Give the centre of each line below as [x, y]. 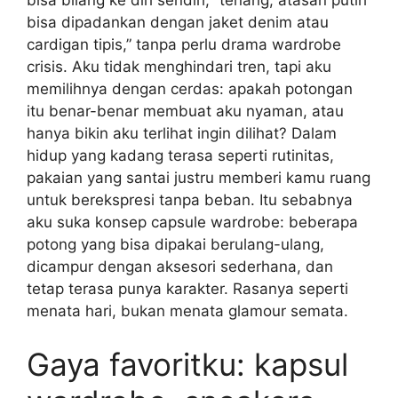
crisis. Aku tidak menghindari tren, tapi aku [179, 67]
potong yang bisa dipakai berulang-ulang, [175, 244]
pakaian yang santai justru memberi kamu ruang [199, 178]
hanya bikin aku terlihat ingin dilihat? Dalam [182, 133]
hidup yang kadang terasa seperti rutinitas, [180, 155]
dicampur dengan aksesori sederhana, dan [180, 267]
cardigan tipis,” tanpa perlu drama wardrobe [184, 44]
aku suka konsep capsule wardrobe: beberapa [192, 222]
